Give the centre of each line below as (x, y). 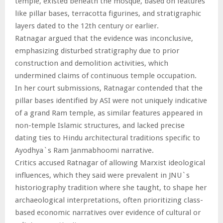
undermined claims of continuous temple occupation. (106, 75)
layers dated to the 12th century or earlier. (87, 26)
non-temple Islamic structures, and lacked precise (100, 125)
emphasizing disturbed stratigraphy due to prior (97, 51)
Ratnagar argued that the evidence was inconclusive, (104, 38)
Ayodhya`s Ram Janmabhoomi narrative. (84, 150)
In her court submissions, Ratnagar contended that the (109, 88)
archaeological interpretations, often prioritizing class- (109, 200)
